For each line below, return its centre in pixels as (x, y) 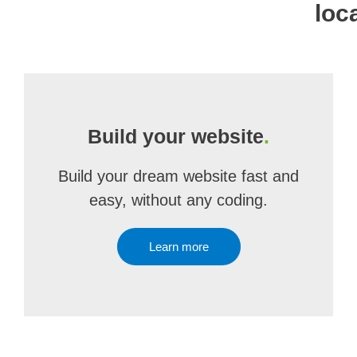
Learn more (178, 247)
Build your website (176, 136)
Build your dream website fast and (178, 176)
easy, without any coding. (178, 200)
